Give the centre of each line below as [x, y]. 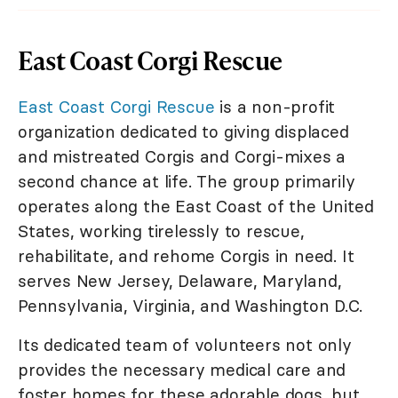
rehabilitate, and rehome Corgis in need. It [186, 256]
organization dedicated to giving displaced [183, 132]
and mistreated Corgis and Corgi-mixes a [182, 157]
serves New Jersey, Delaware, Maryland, [180, 281]
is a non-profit [275, 107]
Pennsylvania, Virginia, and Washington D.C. [190, 306]
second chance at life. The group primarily [187, 182]
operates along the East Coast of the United [196, 207]
